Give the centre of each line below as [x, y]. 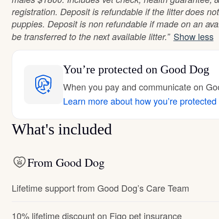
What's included [62, 129]
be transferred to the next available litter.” [91, 36]
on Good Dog [176, 69]
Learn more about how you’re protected [140, 101]
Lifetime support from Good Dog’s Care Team [100, 188]
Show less [193, 36]
